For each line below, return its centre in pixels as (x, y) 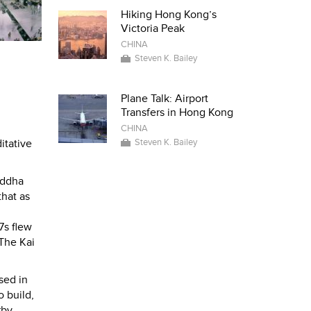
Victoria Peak (152, 28)
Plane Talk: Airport (164, 99)
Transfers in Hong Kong (177, 112)
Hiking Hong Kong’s (168, 15)
